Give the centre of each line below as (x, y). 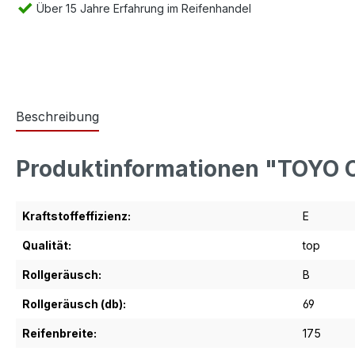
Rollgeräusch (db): (74, 304)
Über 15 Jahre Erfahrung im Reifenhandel (142, 8)
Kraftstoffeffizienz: (76, 216)
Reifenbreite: (59, 333)
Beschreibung (57, 116)
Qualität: (47, 245)
